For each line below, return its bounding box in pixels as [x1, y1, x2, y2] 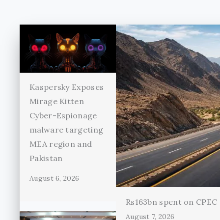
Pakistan [29, 153, 63, 163]
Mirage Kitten [29, 96, 84, 106]
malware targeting [29, 124, 104, 135]
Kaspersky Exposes [29, 82, 104, 92]
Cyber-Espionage [29, 110, 97, 120]
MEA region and [29, 138, 92, 149]
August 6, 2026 [29, 173, 80, 183]
